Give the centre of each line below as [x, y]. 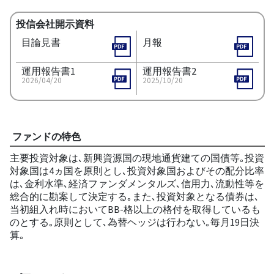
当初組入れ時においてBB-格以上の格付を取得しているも [135, 209]
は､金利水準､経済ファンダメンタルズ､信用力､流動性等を [137, 183]
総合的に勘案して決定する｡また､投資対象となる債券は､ [134, 196]
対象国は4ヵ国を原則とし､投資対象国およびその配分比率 [137, 170]
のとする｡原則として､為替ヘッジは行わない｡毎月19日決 [134, 222]
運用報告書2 [169, 71]
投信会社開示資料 [55, 24]
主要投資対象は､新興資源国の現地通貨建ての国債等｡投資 [137, 157]
